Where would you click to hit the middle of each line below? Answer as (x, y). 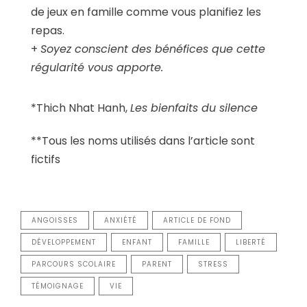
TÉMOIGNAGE (58, 286)
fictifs (46, 159)
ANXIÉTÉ (121, 220)
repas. (48, 30)
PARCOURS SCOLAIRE (74, 264)
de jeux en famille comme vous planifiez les (146, 12)
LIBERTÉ (251, 242)
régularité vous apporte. (97, 67)
